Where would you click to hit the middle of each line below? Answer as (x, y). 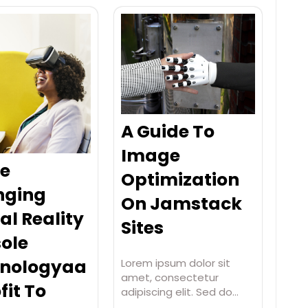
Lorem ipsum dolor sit (175, 263)
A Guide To (167, 132)
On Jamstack (181, 204)
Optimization (180, 180)
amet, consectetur (169, 278)
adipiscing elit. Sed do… (179, 292)
